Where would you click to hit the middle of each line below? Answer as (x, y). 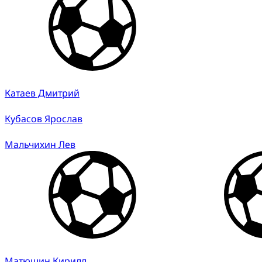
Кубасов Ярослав (44, 118)
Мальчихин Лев (40, 144)
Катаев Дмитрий (42, 93)
